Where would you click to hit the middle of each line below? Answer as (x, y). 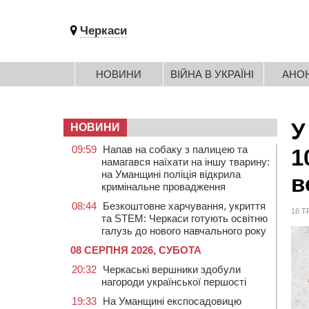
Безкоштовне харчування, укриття (184, 206)
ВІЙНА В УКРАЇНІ (212, 74)
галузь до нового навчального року (184, 231)
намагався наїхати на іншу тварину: (186, 162)
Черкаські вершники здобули (172, 269)
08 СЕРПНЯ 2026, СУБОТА (136, 250)
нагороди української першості (174, 282)
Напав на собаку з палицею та (175, 149)
